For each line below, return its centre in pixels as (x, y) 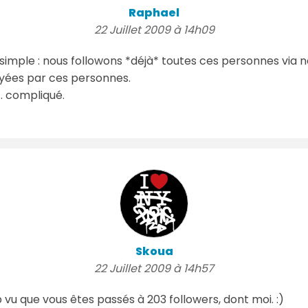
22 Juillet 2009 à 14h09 (154, 30)
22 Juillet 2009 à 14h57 (154, 268)
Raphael (154, 12)
